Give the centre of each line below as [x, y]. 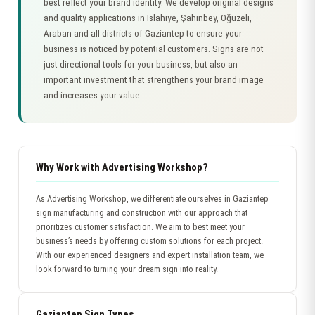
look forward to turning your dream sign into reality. [127, 269]
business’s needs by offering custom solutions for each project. [149, 241]
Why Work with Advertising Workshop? [122, 167]
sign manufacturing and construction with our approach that [142, 213]
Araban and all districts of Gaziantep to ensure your [143, 33]
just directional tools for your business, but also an [141, 64]
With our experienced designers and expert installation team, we [150, 255]
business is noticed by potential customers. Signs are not [154, 49]
